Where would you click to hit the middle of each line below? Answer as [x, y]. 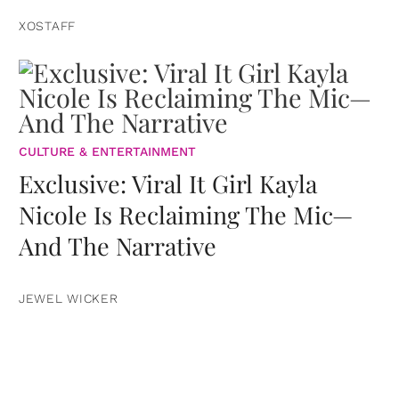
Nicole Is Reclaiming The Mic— [186, 214]
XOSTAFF [47, 25]
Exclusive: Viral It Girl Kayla [168, 183]
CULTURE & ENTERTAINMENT [107, 151]
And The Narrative [118, 245]
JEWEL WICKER [69, 298]
